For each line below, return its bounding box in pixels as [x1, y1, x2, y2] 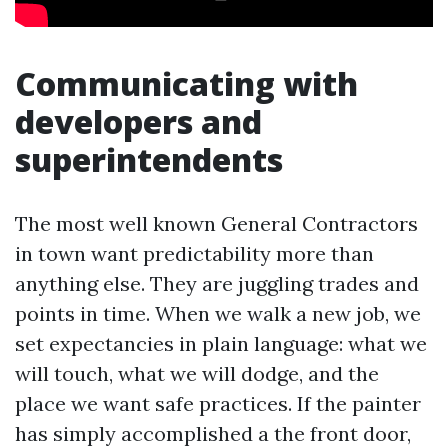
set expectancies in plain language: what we [15, 331, 427, 356]
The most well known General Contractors [15, 211, 418, 236]
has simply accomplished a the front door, [15, 421, 411, 446]
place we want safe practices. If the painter [15, 391, 421, 416]
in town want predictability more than [15, 241, 374, 266]
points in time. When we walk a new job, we [15, 301, 421, 326]
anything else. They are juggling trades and [15, 271, 419, 296]
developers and [15, 100, 262, 143]
